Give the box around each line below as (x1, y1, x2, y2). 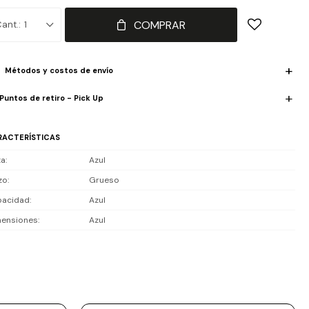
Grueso (88, 175, 119, 186)
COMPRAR (134, 18, 186, 32)
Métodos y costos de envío (4, 66, 113, 75)
